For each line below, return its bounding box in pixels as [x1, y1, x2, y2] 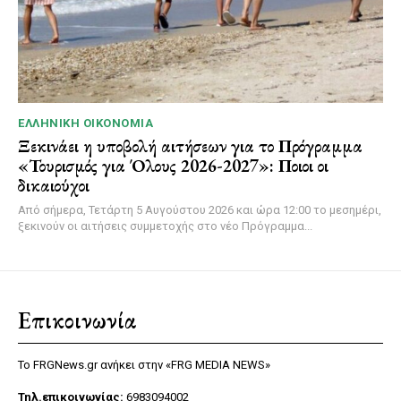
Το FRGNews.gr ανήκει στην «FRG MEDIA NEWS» [18, 357, 270, 371]
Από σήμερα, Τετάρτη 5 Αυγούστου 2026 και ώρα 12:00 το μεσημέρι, [18, 202, 381, 217]
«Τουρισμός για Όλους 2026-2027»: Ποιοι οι [18, 153, 328, 177]
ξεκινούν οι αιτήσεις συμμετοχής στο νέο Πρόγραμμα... [18, 218, 312, 233]
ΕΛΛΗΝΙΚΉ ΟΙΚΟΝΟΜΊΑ [18, 115, 153, 130]
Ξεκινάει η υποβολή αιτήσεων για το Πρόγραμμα [18, 133, 363, 158]
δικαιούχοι [18, 173, 90, 197]
